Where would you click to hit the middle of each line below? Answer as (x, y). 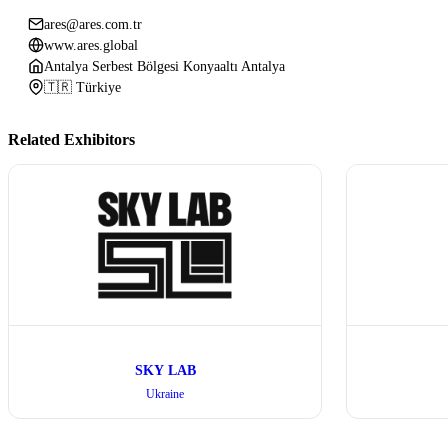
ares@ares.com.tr (93, 24)
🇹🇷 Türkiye (82, 87)
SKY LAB (165, 370)
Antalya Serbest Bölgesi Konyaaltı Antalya (164, 66)
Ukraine (165, 393)
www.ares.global (91, 45)
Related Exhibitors (71, 140)
